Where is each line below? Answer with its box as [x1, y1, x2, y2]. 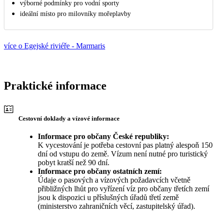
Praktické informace [4, 79, 107, 93]
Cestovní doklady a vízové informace [18, 114, 120, 122]
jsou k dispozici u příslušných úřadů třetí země [38, 193, 179, 201]
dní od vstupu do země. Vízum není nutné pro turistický [38, 149, 208, 158]
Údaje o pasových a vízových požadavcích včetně [38, 175, 190, 184]
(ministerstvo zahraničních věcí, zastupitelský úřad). [38, 201, 197, 210]
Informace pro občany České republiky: [38, 132, 169, 140]
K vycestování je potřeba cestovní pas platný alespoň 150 [38, 140, 213, 149]
